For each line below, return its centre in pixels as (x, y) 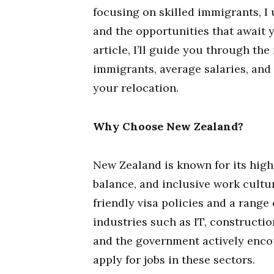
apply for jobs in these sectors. (174, 260)
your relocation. (136, 88)
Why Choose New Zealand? (168, 126)
